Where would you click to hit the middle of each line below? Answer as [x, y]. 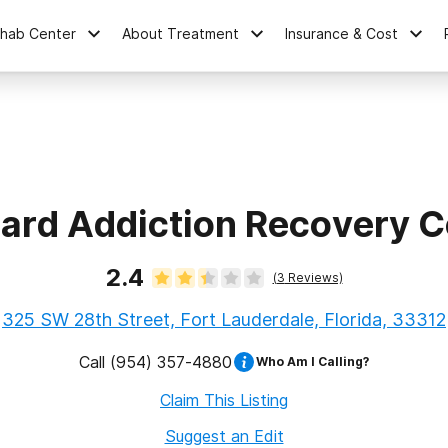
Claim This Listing [224, 400]
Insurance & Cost [342, 33]
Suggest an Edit [224, 436]
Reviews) [313, 277]
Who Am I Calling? [312, 361]
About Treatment [181, 33]
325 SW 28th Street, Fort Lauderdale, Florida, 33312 [224, 319]
